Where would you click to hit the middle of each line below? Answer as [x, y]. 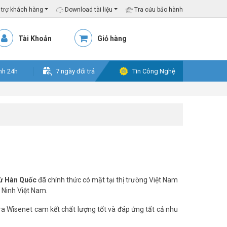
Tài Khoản [35, 39]
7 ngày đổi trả [75, 71]
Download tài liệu [88, 10]
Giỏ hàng [112, 39]
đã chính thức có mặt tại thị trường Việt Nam [107, 180]
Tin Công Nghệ [154, 71]
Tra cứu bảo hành [158, 10]
